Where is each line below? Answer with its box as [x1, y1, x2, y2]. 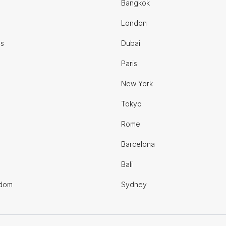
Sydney [121, 180, 147, 189]
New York [121, 79, 153, 88]
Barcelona [121, 140, 155, 148]
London [121, 19, 147, 27]
